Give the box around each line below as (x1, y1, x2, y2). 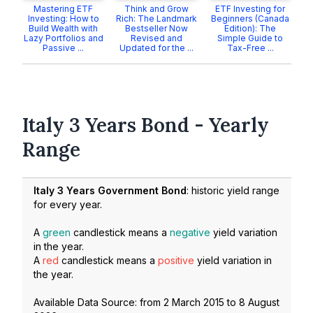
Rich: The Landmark (116, 13, 198, 24)
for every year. (34, 198, 102, 211)
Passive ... (43, 43, 85, 53)
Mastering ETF (34, 3, 94, 14)
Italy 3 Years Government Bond (34, 184, 187, 197)
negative (170, 226, 210, 239)
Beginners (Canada (211, 13, 290, 24)
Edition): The (224, 23, 277, 34)
